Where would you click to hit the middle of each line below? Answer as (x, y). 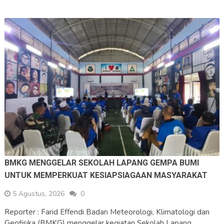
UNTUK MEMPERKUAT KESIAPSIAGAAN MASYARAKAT (106, 175)
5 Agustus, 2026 (38, 193)
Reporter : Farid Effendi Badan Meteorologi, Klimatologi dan (107, 212)
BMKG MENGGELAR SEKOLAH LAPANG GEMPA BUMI (101, 162)
